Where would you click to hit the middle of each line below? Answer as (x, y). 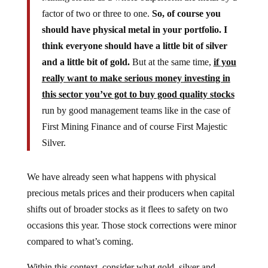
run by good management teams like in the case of (136, 110)
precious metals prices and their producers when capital (130, 193)
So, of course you (185, 13)
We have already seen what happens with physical (121, 176)
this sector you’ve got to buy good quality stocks (138, 94)
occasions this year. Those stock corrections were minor (131, 225)
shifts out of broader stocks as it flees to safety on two (127, 209)
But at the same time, (171, 62)
